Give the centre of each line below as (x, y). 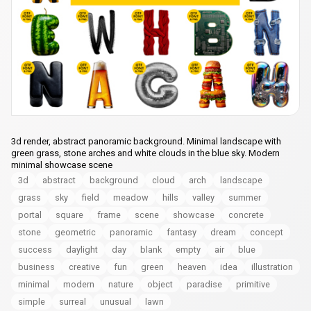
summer (245, 198)
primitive (253, 285)
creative (84, 267)
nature (121, 285)
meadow (131, 198)
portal (30, 215)
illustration (272, 267)
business (36, 267)
